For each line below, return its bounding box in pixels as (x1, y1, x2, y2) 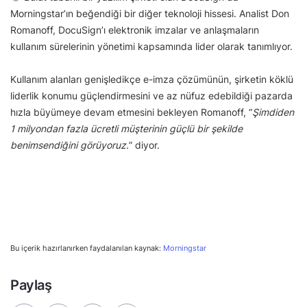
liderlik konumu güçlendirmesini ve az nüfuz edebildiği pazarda (10, 89, 293, 101)
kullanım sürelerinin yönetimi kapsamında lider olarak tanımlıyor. (10, 40, 295, 52)
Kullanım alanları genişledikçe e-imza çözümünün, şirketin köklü (10, 73, 293, 85)
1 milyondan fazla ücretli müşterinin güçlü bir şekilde (10, 122, 243, 134)
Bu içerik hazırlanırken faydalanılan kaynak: (10, 243, 163, 253)
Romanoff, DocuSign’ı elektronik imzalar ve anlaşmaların (10, 23, 259, 36)
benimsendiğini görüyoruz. (10, 138, 129, 151)
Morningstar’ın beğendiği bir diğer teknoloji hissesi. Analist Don (10, 7, 289, 19)
